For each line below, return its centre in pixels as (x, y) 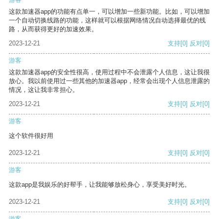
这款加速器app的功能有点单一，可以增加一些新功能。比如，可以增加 (109, 12)
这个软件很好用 (31, 136)
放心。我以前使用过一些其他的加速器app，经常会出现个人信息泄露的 (109, 81)
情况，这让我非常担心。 (44, 90)
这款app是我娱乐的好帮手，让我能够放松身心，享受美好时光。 (100, 185)
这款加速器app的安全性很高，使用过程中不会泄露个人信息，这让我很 (109, 72)
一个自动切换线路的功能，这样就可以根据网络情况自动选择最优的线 (107, 21)
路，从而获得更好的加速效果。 (53, 29)
